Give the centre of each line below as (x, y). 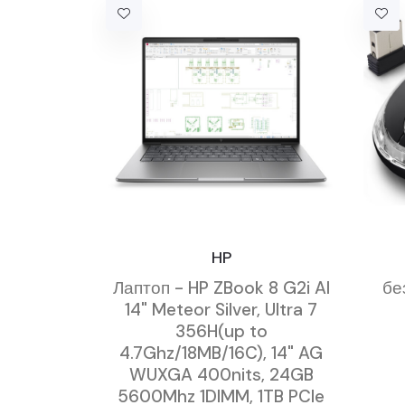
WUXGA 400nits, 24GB (221, 375)
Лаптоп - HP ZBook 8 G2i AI (221, 288)
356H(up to (221, 331)
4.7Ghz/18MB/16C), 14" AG (221, 353)
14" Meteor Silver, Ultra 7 (221, 310)
